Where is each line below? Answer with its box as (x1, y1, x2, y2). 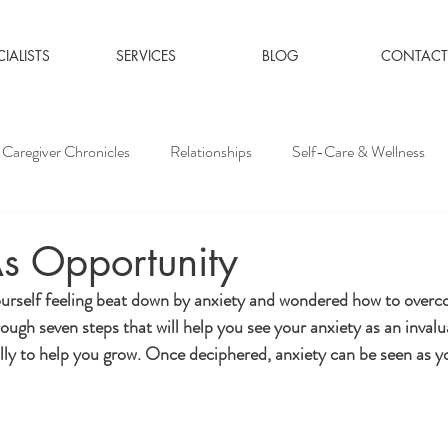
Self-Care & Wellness (292, 140, 425, 163)
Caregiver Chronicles (2, 140, 130, 163)
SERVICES (116, 46, 176, 65)
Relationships (170, 140, 252, 163)
